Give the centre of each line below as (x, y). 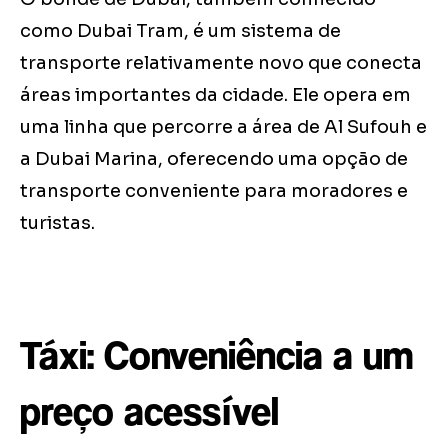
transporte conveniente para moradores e (214, 191)
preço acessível (149, 411)
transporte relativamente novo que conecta (221, 63)
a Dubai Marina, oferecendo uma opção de (214, 159)
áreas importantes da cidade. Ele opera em (215, 95)
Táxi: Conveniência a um (216, 355)
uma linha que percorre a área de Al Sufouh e (223, 127)
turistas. (57, 223)
